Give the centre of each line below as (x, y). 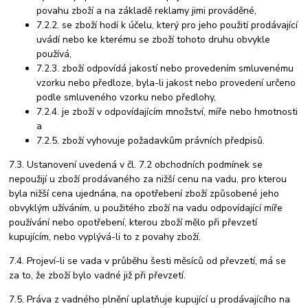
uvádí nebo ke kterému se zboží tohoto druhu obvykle (154, 40)
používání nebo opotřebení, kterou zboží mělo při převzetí (133, 223)
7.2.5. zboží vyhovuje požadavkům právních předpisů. (151, 141)
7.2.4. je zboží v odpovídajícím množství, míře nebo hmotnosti (167, 112)
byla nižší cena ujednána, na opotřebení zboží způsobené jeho (144, 194)
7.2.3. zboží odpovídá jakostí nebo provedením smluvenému (165, 69)
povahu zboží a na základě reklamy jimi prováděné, (147, 11)
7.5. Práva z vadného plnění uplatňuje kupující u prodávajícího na (150, 300)
